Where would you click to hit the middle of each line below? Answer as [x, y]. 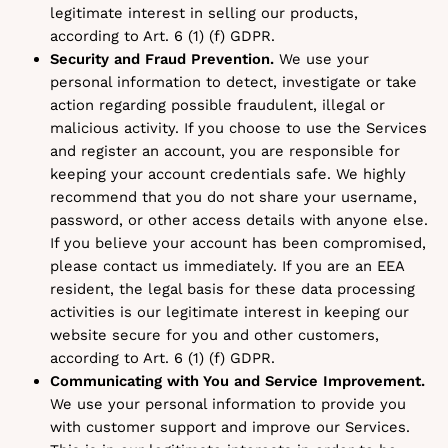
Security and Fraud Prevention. [162, 59]
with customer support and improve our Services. [230, 427]
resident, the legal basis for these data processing [232, 289]
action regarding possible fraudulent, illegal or [217, 105]
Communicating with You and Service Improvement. [237, 381]
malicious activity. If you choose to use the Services [238, 128]
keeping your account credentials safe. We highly [228, 174]
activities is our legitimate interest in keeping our [229, 312]
